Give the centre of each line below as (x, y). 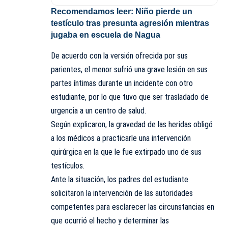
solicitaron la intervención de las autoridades (122, 193)
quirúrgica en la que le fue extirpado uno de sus (126, 152)
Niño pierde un (164, 12)
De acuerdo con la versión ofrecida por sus (119, 55)
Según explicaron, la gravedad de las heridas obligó (132, 124)
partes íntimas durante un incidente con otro (122, 83)
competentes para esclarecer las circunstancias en (133, 207)
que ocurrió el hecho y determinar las (110, 220)
